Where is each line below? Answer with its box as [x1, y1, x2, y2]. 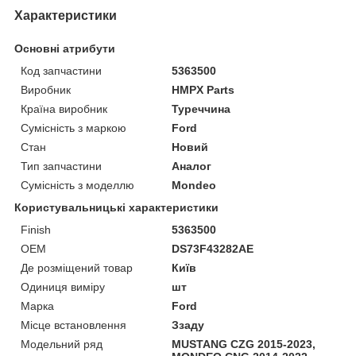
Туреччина [172, 102, 231, 115]
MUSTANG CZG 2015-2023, [172, 337, 316, 350]
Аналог [172, 159, 212, 172]
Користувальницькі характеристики [14, 200, 219, 214]
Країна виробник [21, 102, 107, 115]
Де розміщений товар [21, 261, 133, 274]
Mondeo [172, 178, 217, 192]
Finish [21, 222, 51, 236]
